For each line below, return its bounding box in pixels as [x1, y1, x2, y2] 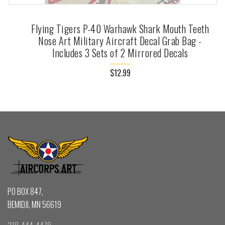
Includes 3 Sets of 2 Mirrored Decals [52, 45, 188, 60]
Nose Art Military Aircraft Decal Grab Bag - [38, 33, 202, 48]
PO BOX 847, [8, 185, 43, 198]
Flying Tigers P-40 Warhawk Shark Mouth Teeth [31, 21, 209, 36]
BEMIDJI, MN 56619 [8, 198, 61, 211]
